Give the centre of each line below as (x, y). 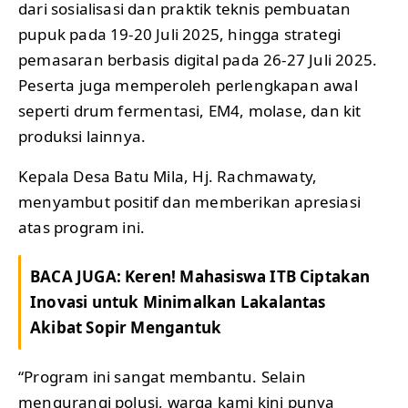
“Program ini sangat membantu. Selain (162, 377)
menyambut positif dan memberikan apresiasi (189, 202)
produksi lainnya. (82, 137)
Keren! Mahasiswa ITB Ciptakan (248, 277)
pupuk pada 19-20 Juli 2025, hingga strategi (180, 35)
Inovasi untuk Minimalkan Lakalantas (178, 302)
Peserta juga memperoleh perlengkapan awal (188, 86)
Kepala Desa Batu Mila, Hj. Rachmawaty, (168, 177)
